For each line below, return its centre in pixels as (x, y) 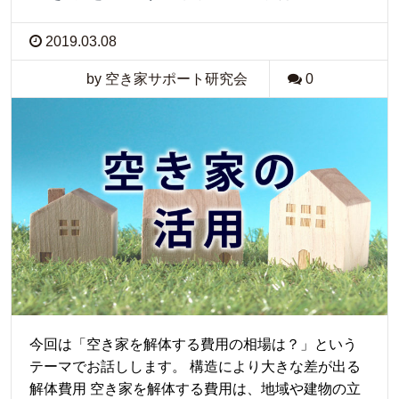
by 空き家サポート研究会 (167, 79)
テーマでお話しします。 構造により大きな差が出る (195, 366)
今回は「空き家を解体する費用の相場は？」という (193, 344)
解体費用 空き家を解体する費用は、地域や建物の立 (195, 388)
